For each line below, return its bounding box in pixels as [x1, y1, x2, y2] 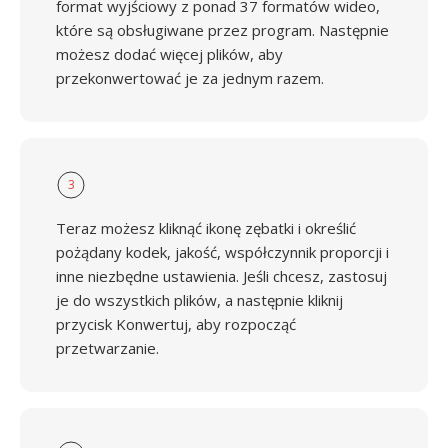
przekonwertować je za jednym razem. [56, 68, 324, 88]
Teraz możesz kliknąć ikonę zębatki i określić [56, 218, 356, 238]
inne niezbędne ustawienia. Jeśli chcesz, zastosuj [56, 266, 387, 286]
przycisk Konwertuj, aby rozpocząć [56, 314, 296, 334]
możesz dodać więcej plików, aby [56, 44, 283, 64]
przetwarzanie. [56, 338, 159, 358]
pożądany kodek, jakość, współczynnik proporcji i [56, 242, 389, 262]
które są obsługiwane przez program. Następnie [56, 20, 389, 40]
